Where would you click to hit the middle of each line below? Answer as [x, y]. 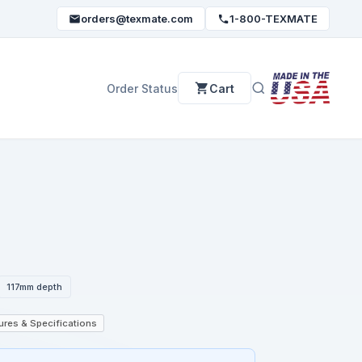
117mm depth [35, 286]
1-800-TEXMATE [274, 19]
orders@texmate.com [137, 19]
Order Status [142, 88]
